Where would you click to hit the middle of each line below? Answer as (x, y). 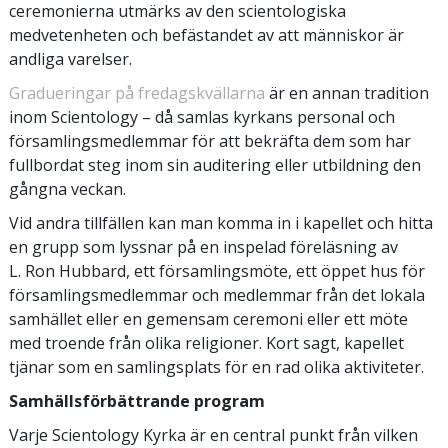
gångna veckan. (67, 188)
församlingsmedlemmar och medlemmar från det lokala (217, 294)
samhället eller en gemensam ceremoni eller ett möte (208, 318)
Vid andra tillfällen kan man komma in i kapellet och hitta (221, 222)
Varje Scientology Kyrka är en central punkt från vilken (213, 434)
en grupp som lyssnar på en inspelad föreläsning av (203, 246)
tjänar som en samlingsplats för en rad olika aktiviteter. (216, 366)
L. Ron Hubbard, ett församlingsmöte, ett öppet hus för (217, 270)
